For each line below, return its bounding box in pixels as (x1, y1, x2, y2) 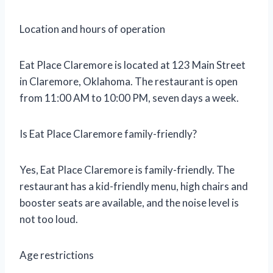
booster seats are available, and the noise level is (19, 196, 239, 209)
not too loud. (19, 212, 78, 225)
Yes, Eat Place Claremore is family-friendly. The (19, 163, 235, 176)
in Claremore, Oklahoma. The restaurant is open (19, 74, 238, 88)
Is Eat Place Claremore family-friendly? (19, 127, 197, 140)
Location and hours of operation (19, 22, 165, 35)
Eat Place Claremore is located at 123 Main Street (19, 58, 246, 71)
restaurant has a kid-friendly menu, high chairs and (19, 179, 248, 193)
